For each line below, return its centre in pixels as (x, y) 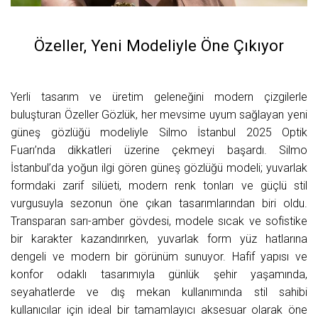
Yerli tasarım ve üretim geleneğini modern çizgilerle (159, 97)
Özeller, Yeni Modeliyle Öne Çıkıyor (159, 46)
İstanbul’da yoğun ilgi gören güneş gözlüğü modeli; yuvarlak (159, 168)
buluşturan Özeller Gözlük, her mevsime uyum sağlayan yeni (159, 115)
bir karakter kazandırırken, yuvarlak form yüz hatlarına (159, 239)
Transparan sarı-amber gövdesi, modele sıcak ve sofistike (159, 221)
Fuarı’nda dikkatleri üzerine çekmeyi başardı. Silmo (159, 150)
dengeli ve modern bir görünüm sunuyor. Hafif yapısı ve (159, 257)
